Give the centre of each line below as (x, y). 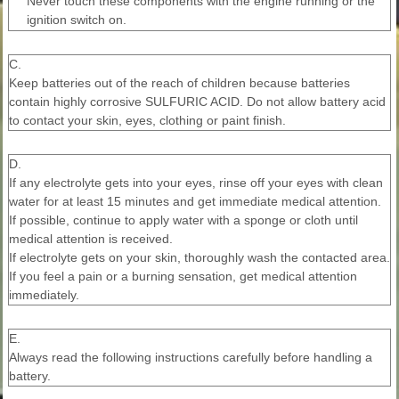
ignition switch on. (77, 20)
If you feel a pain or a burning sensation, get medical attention (183, 277)
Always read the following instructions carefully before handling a (191, 358)
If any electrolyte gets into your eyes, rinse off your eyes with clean (196, 183)
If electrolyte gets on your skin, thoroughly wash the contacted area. (199, 258)
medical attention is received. (91, 239)
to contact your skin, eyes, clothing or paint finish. (147, 121)
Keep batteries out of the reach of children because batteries (179, 83)
